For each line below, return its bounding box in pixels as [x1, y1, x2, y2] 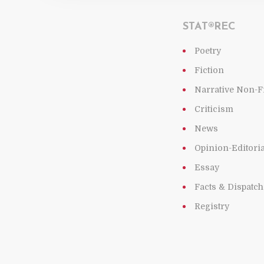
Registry [194, 202, 230, 211]
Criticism [194, 104, 234, 114]
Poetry [194, 46, 222, 55]
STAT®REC [183, 21, 236, 32]
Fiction [194, 65, 225, 75]
